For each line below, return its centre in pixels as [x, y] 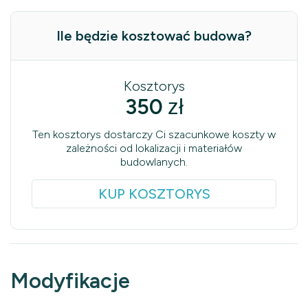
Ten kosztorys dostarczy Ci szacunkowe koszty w [154, 134]
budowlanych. [154, 162]
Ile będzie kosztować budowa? [154, 35]
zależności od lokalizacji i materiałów [154, 148]
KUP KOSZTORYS [154, 194]
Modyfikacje [70, 280]
